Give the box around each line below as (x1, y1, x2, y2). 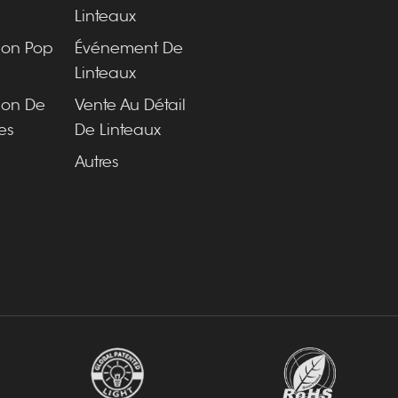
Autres (74, 153, 119, 171)
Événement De (74, 39, 183, 58)
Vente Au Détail (74, 96, 186, 115)
